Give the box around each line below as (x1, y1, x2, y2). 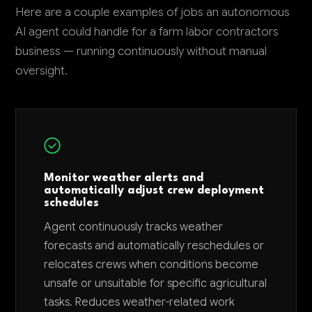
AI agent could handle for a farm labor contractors (15, 24, 279, 39)
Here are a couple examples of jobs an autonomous (15, 4, 290, 19)
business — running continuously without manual (15, 43, 267, 58)
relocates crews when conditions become (44, 257, 259, 272)
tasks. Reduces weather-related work (44, 295, 235, 309)
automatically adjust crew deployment (44, 185, 265, 196)
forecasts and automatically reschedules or (44, 238, 265, 253)
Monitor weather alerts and (44, 172, 204, 184)
